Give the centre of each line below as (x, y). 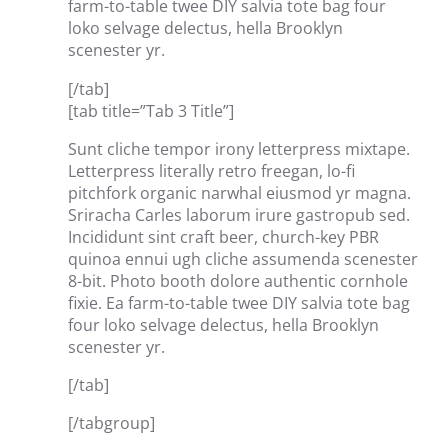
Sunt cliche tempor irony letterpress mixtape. (239, 148)
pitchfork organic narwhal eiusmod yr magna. (239, 192)
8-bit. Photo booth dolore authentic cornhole (238, 280)
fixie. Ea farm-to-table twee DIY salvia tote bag (239, 302)
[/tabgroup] (111, 423)
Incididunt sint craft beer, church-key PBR (223, 236)
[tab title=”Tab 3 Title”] (151, 110)
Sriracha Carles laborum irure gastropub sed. (239, 214)
